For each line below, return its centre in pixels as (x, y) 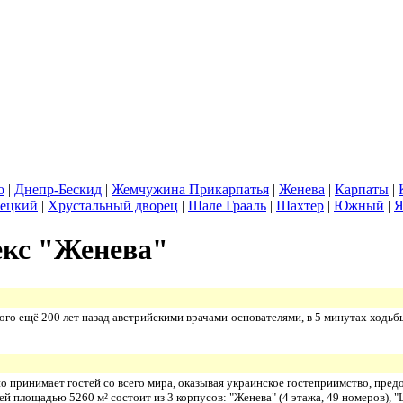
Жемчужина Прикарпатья (190, 189)
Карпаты (362, 189)
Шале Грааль (227, 206)
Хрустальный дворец (113, 206)
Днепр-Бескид (58, 189)
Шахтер (300, 206)
